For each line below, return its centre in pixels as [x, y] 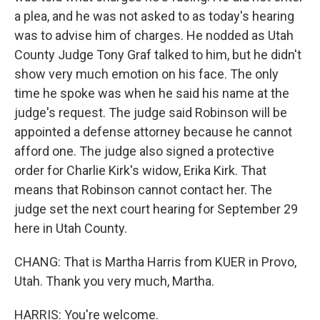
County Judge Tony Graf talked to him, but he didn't [158, 55]
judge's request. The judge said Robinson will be [151, 112]
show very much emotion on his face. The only [146, 74]
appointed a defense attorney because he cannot [153, 132]
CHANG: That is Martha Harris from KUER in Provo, [155, 262]
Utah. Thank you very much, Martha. [114, 281]
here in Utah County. [71, 228]
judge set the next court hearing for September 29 [156, 209]
